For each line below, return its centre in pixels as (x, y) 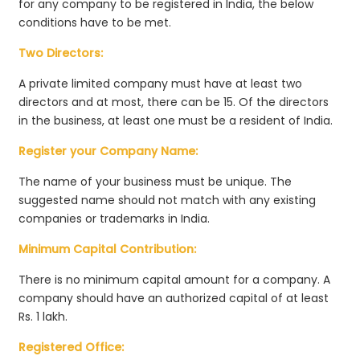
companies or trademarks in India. (116, 218)
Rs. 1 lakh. (43, 316)
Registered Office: (72, 347)
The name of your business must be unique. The (155, 181)
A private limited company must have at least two (161, 83)
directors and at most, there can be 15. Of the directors (174, 102)
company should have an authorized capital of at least (174, 298)
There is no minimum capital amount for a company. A (175, 279)
